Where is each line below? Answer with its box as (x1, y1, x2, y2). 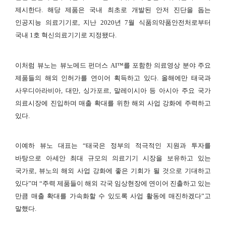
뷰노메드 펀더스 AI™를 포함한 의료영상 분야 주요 (60, 61, 211, 69)
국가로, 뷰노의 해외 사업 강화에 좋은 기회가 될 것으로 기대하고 (15, 167, 211, 175)
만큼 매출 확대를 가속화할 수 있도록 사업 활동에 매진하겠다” (15, 192, 204, 200)
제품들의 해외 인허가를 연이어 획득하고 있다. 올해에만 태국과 (15, 74, 211, 82)
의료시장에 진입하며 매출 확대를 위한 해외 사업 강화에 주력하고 (15, 99, 211, 107)
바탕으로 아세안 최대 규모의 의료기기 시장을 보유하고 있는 (15, 154, 211, 162)
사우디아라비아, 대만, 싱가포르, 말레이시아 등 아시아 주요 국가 (15, 86, 211, 94)
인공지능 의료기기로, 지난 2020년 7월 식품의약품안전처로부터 (15, 19, 211, 27)
